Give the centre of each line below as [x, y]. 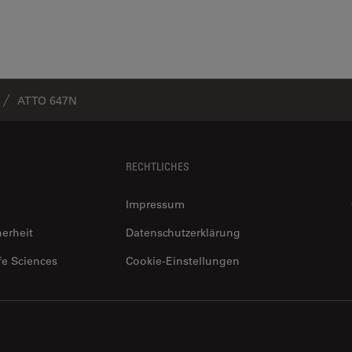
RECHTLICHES [158, 166]
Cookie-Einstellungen [183, 261]
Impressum [155, 204]
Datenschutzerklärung [183, 233]
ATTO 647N [47, 101]
